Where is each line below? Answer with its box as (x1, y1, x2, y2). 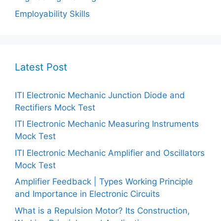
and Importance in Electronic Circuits (15, 189, 160, 199)
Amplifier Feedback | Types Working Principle (15, 177, 193, 187)
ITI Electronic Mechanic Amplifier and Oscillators (15, 147, 205, 158)
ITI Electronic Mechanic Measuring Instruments (15, 119, 199, 129)
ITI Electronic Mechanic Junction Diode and (15, 90, 185, 100)
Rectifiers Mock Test (15, 102, 95, 112)
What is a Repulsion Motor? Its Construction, (15, 205, 190, 216)
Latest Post (15, 61, 67, 73)
